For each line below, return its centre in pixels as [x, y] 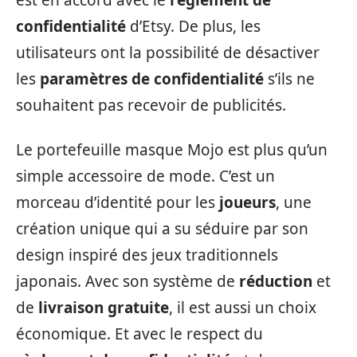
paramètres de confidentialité [152, 79]
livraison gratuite [104, 307]
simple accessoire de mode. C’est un [145, 176]
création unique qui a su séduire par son [162, 228]
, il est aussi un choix [243, 307]
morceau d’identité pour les [118, 202]
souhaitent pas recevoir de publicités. [151, 106]
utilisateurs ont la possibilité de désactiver [168, 53]
